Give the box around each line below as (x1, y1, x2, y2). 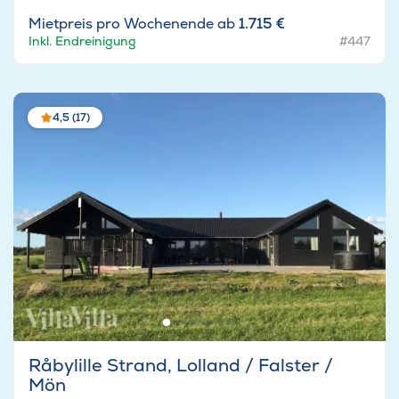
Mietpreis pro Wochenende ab (28, 14, 239, 34)
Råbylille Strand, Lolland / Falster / (28, 354, 333, 378)
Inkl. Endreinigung (28, 33, 136, 50)
